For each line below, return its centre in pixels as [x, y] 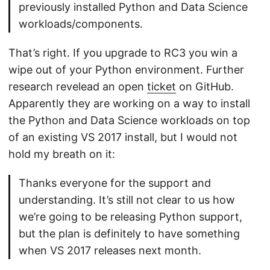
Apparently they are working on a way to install [129, 103]
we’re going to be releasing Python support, [130, 217]
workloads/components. [81, 24]
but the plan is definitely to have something [129, 234]
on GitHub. [205, 86]
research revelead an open [78, 86]
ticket [162, 86]
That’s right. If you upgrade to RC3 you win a [123, 53]
